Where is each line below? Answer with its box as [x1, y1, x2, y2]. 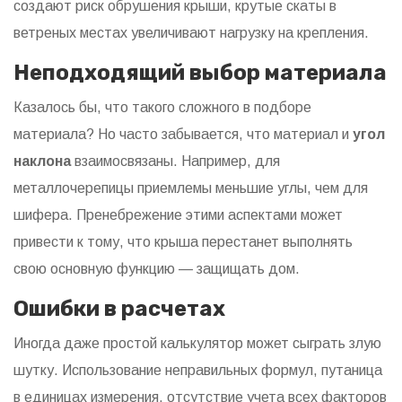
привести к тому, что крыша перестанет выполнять [13, 234, 353, 250]
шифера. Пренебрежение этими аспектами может [13, 207, 343, 223]
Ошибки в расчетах [13, 296, 225, 322]
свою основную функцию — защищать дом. [13, 261, 300, 277]
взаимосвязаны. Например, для [71, 153, 280, 170]
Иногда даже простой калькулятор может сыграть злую [13, 336, 381, 352]
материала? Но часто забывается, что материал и [13, 127, 353, 143]
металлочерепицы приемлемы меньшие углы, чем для [13, 180, 368, 197]
